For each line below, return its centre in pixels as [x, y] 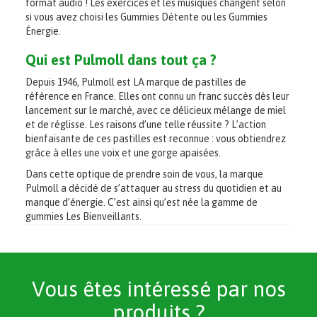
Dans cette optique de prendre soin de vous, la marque [144, 174]
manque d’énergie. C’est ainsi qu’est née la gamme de [142, 202]
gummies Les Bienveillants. [83, 217]
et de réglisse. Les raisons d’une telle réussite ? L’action [146, 125]
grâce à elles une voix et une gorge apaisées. [123, 153]
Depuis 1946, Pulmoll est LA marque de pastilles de [136, 82]
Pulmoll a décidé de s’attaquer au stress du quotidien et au [154, 188]
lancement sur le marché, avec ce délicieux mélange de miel [156, 110]
